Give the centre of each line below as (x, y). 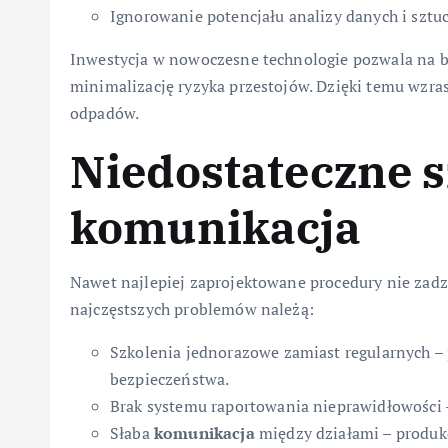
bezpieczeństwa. (170, 379)
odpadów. (105, 113)
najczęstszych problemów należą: (192, 309)
